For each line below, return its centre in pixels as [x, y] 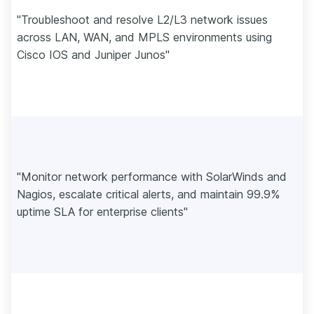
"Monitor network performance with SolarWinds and [152, 176]
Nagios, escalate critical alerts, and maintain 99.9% [148, 194]
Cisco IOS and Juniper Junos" [93, 54]
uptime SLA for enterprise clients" [102, 211]
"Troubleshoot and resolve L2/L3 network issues [142, 19]
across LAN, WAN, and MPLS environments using [144, 37]
